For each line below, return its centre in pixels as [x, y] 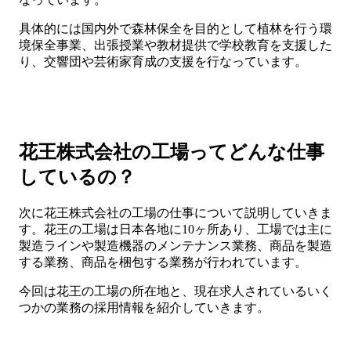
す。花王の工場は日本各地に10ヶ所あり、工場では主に [175, 229]
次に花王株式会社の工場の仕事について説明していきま [175, 213]
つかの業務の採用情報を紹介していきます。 [144, 308]
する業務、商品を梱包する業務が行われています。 [163, 262]
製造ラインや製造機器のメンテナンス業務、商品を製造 [175, 246]
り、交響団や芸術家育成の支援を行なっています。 [163, 62]
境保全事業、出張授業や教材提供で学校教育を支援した [175, 45]
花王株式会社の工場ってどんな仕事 [172, 152]
